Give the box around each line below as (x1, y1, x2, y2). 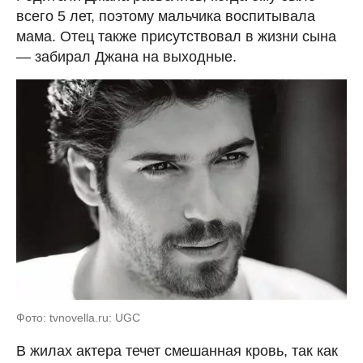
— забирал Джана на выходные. (16, 49, 237, 66)
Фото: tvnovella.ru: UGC (16, 311, 140, 324)
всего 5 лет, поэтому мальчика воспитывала (16, 8, 315, 25)
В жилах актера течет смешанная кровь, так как (16, 343, 338, 359)
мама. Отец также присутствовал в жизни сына (16, 28, 336, 45)
